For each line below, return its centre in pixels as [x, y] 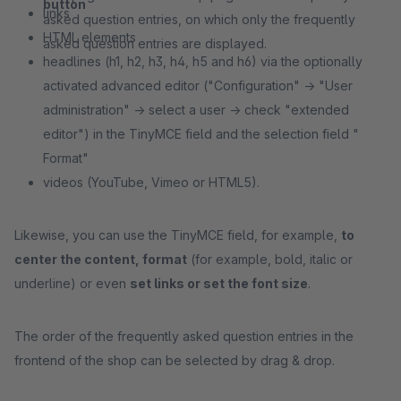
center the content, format [101, 259]
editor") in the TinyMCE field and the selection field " [201, 134]
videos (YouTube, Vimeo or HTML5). [151, 182]
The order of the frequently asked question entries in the [184, 336]
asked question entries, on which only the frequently [199, 19]
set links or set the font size [219, 283]
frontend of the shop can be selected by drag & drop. [175, 360]
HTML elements [90, 37]
